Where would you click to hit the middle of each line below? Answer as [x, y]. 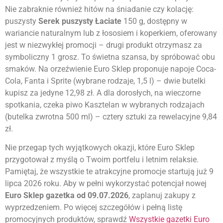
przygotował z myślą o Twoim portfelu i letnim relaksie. [102, 160]
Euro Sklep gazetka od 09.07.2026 [67, 196]
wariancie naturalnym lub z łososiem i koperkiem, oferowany [111, 33]
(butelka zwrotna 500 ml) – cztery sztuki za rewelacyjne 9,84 [111, 117]
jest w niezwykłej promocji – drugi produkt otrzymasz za [104, 45]
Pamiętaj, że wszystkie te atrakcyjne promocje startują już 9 [109, 172]
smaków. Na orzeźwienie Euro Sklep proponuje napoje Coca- [111, 69]
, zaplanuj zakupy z [162, 196]
